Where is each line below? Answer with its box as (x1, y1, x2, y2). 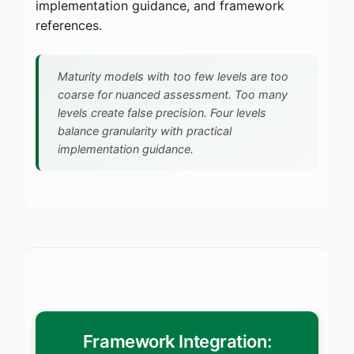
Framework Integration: (82, 330, 272, 352)
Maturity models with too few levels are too (58, 69, 288, 83)
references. (36, 17, 102, 33)
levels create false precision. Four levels (58, 105, 266, 119)
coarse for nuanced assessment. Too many (58, 87, 288, 101)
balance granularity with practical (58, 123, 232, 137)
